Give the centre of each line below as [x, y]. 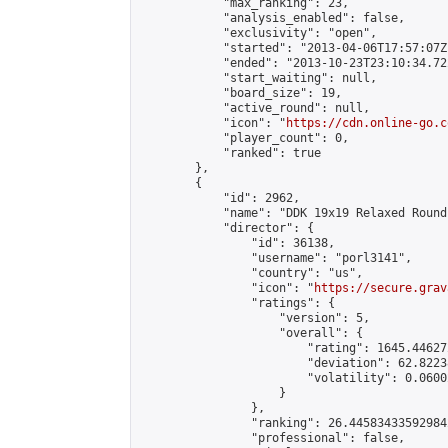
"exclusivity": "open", [258, 33]
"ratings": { [237, 303]
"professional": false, [272, 438]
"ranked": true [230, 153]
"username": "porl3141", [275, 258]
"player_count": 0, [244, 138]
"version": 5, [254, 318]
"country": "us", [251, 273]
